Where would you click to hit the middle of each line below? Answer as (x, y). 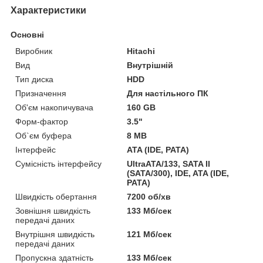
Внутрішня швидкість (55, 234)
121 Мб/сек (149, 234)
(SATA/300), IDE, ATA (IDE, (178, 173)
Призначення (41, 93)
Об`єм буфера (43, 135)
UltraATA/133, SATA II (169, 163)
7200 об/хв (149, 196)
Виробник (34, 51)
